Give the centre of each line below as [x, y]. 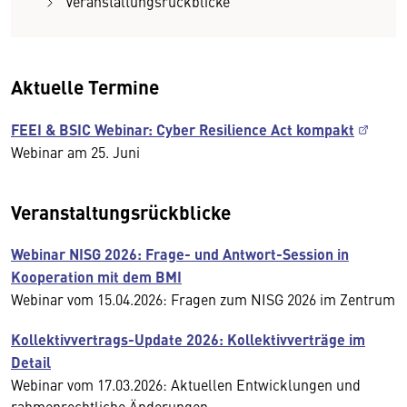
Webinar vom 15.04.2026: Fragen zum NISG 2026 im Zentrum [203, 299]
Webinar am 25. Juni [75, 152]
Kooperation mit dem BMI [96, 277]
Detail [31, 362]
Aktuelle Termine [85, 86]
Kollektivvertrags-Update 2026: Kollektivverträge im [188, 339]
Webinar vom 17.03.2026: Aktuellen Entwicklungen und [186, 384]
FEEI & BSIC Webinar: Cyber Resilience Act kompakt [183, 129]
